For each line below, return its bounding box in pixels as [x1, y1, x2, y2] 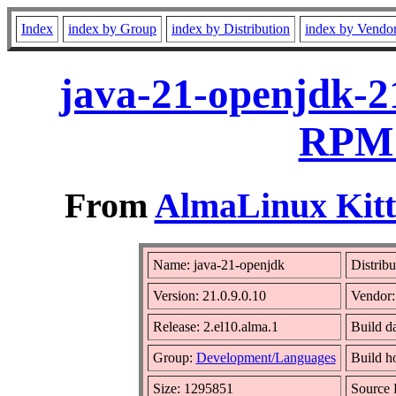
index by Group [68, 21, 156, 36]
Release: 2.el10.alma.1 [152, 318, 278, 334]
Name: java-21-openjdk [152, 256, 285, 272]
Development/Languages [195, 349, 336, 365]
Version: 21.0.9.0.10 [152, 287, 266, 303]
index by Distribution [171, 21, 290, 36]
